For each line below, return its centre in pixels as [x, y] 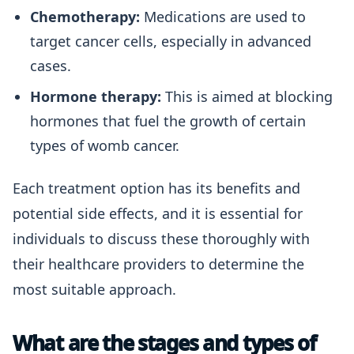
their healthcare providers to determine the [158, 264]
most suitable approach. [94, 289]
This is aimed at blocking [247, 96]
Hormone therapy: [96, 96]
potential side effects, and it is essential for [158, 213]
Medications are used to [223, 17]
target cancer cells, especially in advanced [171, 41]
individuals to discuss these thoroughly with [161, 239]
